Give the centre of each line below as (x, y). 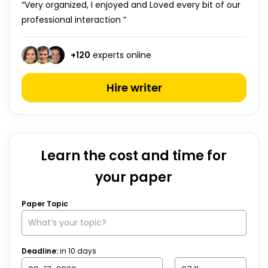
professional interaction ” (74, 20)
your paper (134, 177)
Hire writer (134, 88)
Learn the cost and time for (134, 156)
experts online (121, 55)
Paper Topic (45, 204)
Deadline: (41, 251)
